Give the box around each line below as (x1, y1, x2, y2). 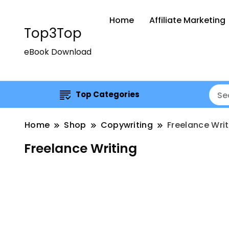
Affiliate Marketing (149, 14, 225, 26)
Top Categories (76, 89, 140, 100)
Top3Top (24, 24, 82, 42)
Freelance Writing (24, 140, 137, 157)
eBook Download (24, 46, 91, 58)
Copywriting (100, 119, 153, 131)
